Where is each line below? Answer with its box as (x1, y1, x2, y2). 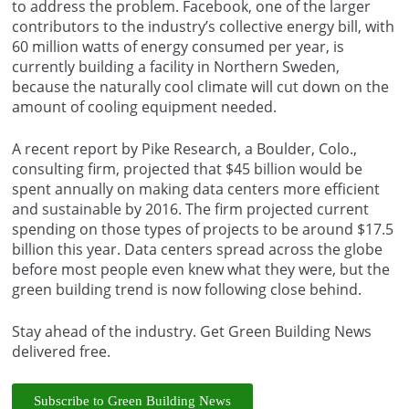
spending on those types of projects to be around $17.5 (12, 218, 393, 239)
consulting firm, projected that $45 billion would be (12, 158, 362, 179)
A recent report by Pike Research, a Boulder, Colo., (12, 138, 357, 159)
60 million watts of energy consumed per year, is (12, 36, 344, 57)
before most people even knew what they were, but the (12, 258, 390, 279)
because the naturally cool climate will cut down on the (12, 76, 389, 97)
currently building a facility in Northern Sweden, (12, 56, 340, 77)
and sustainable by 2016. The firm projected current (12, 198, 369, 219)
